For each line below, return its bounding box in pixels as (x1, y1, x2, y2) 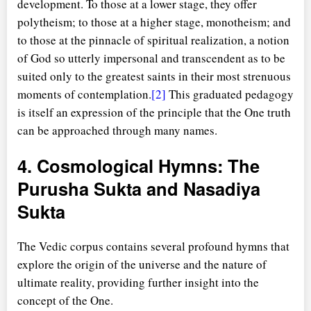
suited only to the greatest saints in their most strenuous (17, 67, 291, 84)
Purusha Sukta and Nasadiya (17, 175, 260, 201)
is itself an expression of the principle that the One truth (17, 103, 291, 120)
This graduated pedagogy (166, 85, 294, 102)
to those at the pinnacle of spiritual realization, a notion (17, 31, 289, 48)
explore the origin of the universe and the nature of (17, 255, 267, 272)
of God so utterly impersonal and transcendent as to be (17, 49, 285, 66)
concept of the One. (17, 292, 113, 308)
